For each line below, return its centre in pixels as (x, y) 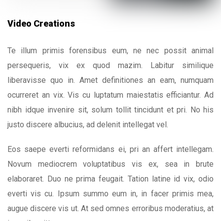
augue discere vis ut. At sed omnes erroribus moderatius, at (110, 209)
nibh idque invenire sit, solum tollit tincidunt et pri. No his (110, 110)
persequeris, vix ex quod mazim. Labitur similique (110, 66)
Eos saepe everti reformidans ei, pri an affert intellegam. (110, 149)
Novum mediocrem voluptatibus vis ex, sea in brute (110, 164)
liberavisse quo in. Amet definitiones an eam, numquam (110, 80)
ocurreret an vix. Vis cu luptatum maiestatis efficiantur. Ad (110, 95)
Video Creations (41, 23)
